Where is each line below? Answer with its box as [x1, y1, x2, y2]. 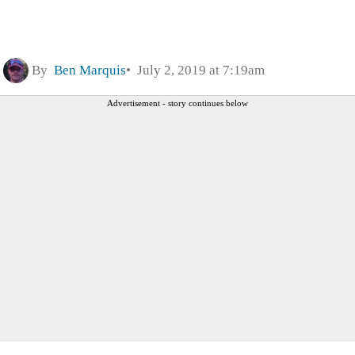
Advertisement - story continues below [107, 97, 248, 108]
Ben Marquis [54, 62, 126, 78]
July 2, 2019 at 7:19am [131, 62, 265, 78]
